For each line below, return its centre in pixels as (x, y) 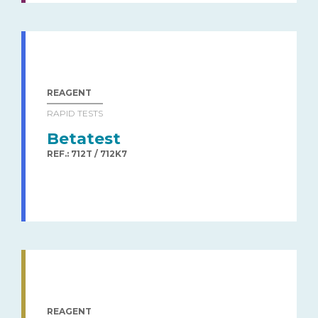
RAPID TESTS (75, 113)
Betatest (84, 138)
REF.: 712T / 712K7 (87, 153)
